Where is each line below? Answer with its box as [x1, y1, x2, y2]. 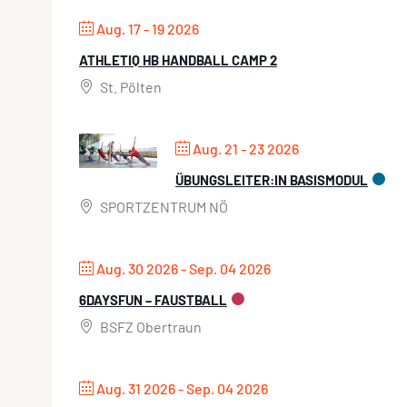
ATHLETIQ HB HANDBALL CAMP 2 [79, 52, 277, 69]
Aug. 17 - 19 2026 [96, 20, 199, 38]
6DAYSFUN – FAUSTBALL [79, 292, 227, 309]
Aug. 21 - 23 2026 [193, 140, 299, 158]
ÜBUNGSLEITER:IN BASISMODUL [175, 172, 368, 189]
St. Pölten [97, 78, 162, 96]
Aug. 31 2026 [96, 380, 175, 398]
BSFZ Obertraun [97, 318, 202, 336]
